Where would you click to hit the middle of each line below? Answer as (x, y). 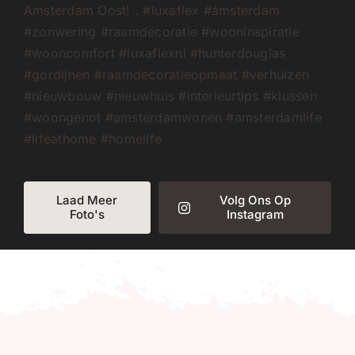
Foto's (87, 215)
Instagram (255, 215)
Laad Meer (87, 200)
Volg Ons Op (255, 200)
